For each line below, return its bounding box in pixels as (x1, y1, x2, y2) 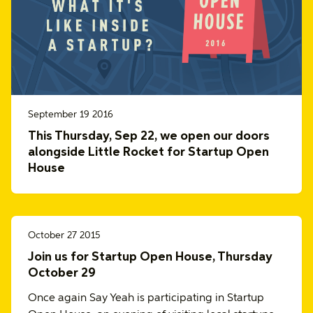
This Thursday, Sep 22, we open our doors (28, 130, 270, 143)
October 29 (28, 267, 96, 279)
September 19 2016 (28, 110, 113, 119)
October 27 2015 (28, 231, 100, 240)
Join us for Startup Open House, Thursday (28, 251, 272, 263)
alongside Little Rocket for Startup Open (28, 146, 269, 159)
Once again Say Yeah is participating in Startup (28, 293, 264, 304)
